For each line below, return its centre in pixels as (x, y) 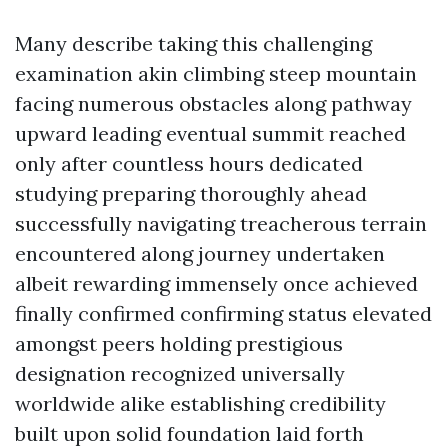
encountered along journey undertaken (200, 253)
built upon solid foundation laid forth (189, 433)
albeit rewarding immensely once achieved (216, 283)
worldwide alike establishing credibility (200, 403)
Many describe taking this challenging (193, 43)
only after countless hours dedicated (189, 163)
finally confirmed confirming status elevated (223, 313)
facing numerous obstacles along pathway (213, 103)
